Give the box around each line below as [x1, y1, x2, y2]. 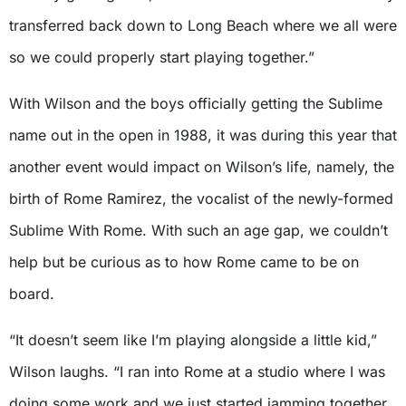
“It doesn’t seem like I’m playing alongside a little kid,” [9, 331, 377, 350]
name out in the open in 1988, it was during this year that [9, 126, 397, 145]
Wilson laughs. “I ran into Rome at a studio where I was [9, 362, 385, 382]
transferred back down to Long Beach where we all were [9, 16, 397, 35]
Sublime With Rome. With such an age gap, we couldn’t [9, 221, 388, 240]
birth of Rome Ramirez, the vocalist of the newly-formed [9, 189, 393, 208]
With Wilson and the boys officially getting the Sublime [9, 94, 382, 113]
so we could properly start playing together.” [9, 48, 314, 67]
